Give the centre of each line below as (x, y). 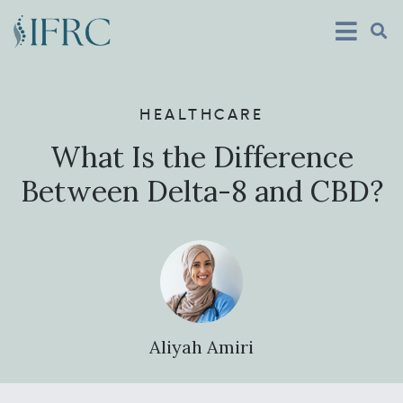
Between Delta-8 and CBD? (201, 191)
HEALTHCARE (201, 115)
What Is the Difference (201, 157)
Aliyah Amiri (201, 347)
